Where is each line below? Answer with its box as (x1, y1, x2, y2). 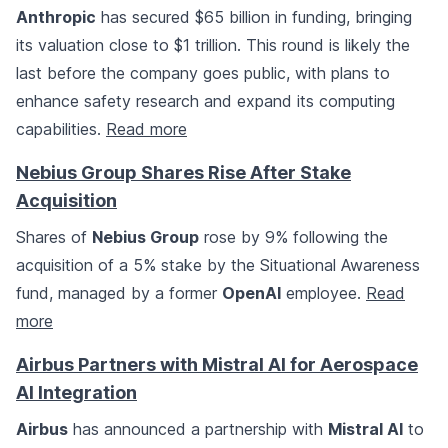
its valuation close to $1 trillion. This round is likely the (16, 35, 410, 56)
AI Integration (16, 382, 137, 404)
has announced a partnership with (68, 419, 328, 440)
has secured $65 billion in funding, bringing (96, 7, 412, 28)
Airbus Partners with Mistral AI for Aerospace (16, 354, 418, 376)
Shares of (16, 227, 92, 248)
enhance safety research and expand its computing (16, 91, 395, 112)
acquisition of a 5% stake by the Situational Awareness (16, 255, 420, 276)
